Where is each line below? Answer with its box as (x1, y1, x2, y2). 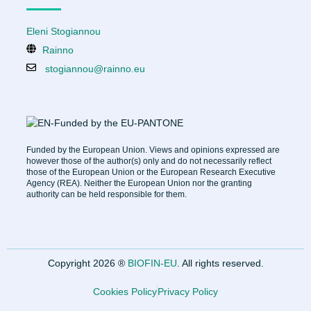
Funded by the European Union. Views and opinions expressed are (26, 144, 280, 155)
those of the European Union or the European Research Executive (26, 167, 276, 177)
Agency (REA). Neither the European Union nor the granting (26, 178, 252, 188)
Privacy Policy (158, 286, 218, 298)
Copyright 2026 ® (47, 258, 128, 269)
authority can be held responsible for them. (26, 189, 187, 199)
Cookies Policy (93, 286, 157, 298)
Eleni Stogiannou (26, 25, 101, 37)
